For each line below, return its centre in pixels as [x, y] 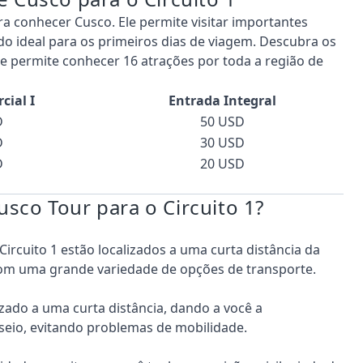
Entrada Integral [222, 100]
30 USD [222, 142]
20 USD [222, 163]
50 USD [222, 121]
